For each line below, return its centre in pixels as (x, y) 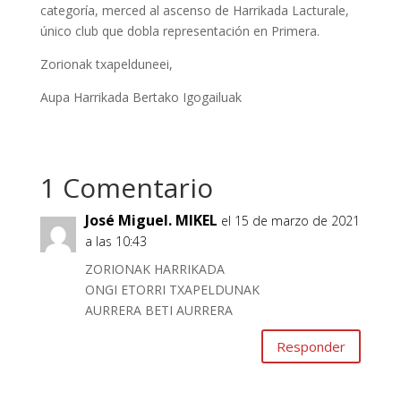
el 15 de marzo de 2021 (290, 221)
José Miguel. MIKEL (151, 221)
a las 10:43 (115, 242)
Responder (311, 346)
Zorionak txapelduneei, (106, 64)
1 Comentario (126, 188)
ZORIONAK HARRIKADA (154, 269)
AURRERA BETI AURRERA (158, 311)
